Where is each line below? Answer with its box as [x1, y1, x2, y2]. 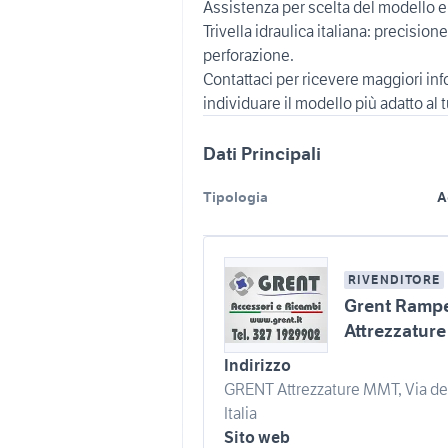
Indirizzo [224, 355, 291, 375]
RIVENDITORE [347, 271, 440, 287]
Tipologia [203, 188, 268, 206]
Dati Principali [203, 142, 321, 165]
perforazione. [203, 45, 294, 65]
